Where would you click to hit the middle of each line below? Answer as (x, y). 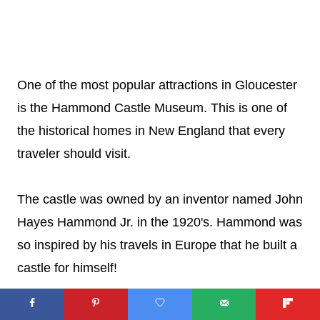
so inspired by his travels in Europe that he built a (157, 245)
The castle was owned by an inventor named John (160, 199)
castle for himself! (67, 268)
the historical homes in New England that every (151, 131)
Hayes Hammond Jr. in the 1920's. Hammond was (160, 222)
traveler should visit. (74, 154)
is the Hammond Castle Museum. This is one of (152, 108)
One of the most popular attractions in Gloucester (157, 85)
